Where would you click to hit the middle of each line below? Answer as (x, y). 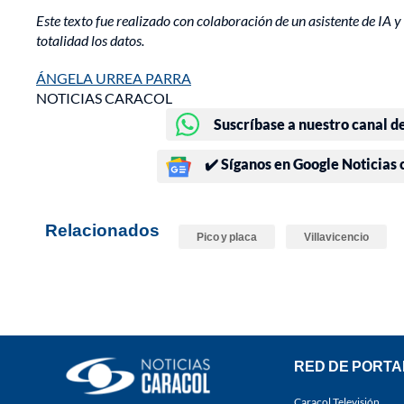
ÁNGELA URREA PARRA (114, 78)
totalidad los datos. (90, 41)
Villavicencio (336, 237)
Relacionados (102, 230)
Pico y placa (227, 237)
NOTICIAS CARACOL (104, 98)
